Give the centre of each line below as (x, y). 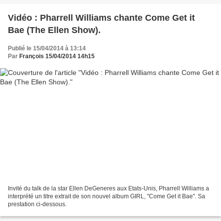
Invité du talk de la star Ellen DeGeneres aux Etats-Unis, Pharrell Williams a (109, 188)
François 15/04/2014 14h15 (57, 56)
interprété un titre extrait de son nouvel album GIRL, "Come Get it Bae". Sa (107, 196)
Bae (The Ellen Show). (54, 30)
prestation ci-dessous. (37, 204)
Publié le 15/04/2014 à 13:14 (47, 49)
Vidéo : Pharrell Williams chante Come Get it (101, 18)
